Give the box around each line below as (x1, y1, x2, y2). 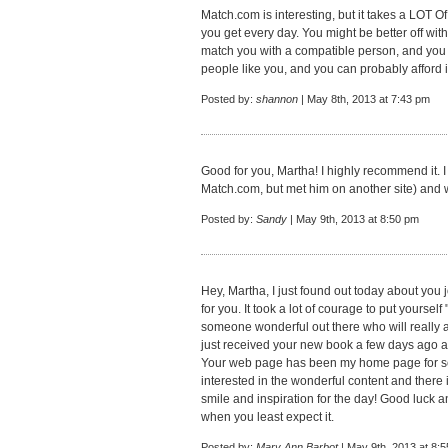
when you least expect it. (201, 410, 334, 424)
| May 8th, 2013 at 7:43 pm (298, 93, 430, 105)
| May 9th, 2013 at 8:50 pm (287, 213, 419, 225)
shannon (256, 93, 298, 105)
